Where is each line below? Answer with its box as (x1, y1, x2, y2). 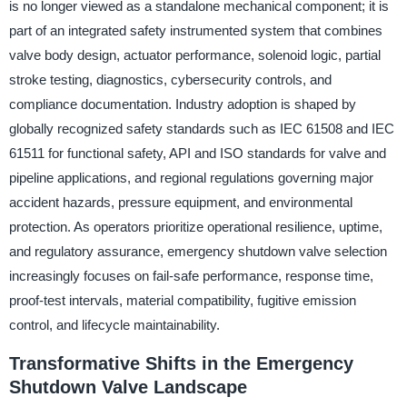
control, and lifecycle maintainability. (8, 317, 220, 333)
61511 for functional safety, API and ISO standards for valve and (8, 145, 386, 162)
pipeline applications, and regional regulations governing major (8, 170, 373, 186)
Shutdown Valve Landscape (8, 377, 247, 398)
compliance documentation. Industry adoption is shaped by (8, 96, 356, 113)
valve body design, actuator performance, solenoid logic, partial (8, 47, 381, 64)
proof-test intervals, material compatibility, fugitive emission (8, 293, 356, 309)
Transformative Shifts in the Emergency (8, 353, 353, 374)
